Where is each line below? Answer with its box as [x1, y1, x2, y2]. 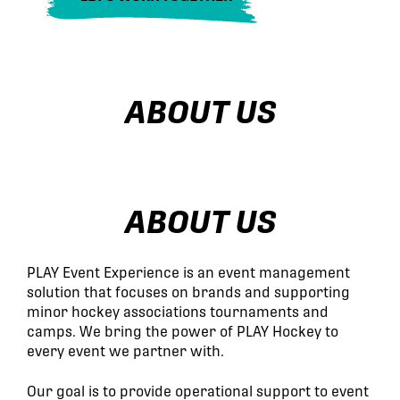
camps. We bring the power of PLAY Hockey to [27, 323, 338, 341]
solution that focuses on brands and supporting [27, 284, 350, 302]
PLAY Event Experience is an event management [27, 264, 350, 282]
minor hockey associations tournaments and [27, 304, 329, 321]
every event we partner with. [27, 343, 228, 361]
